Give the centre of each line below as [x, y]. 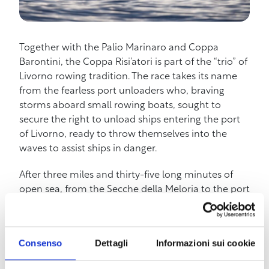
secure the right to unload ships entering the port [130, 120]
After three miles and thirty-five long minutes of [126, 175]
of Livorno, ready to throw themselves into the [123, 134]
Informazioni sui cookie [205, 243]
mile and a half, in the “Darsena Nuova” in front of [130, 218]
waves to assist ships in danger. [88, 149]
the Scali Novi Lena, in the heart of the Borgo [119, 233]
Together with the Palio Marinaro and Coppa [119, 48]
